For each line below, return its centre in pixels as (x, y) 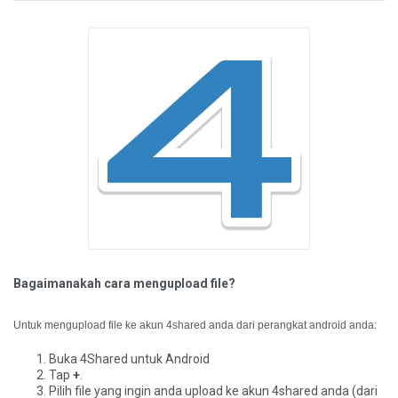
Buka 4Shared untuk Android (129, 359)
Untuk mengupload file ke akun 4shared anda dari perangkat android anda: (195, 325)
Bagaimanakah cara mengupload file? (124, 283)
